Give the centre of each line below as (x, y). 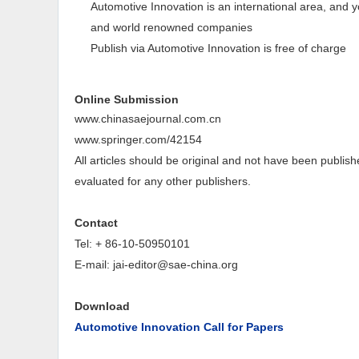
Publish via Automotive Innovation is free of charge (218, 48)
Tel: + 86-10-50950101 (132, 244)
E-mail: (94, 264)
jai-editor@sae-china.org (175, 264)
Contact (96, 223)
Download (102, 306)
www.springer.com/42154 (138, 139)
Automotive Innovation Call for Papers (179, 327)
